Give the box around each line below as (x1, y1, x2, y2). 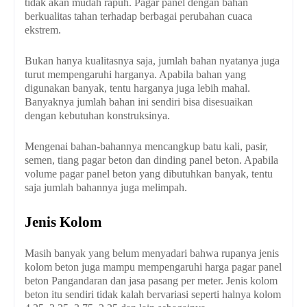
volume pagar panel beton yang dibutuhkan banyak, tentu (25, 168, 273, 180)
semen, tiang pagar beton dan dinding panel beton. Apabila (25, 154, 278, 167)
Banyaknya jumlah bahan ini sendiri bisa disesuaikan (25, 96, 253, 108)
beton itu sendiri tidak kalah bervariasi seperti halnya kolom (25, 288, 281, 301)
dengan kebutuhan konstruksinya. (25, 110, 170, 122)
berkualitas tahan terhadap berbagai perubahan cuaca (25, 10, 252, 23)
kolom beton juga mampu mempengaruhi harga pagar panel (25, 261, 282, 273)
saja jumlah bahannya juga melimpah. (25, 182, 187, 194)
